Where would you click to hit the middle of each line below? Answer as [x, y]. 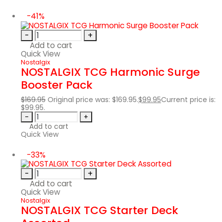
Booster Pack [57, 85]
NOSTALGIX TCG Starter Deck [100, 210]
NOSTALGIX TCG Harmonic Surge [110, 72]
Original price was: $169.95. [93, 99]
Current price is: [188, 99]
